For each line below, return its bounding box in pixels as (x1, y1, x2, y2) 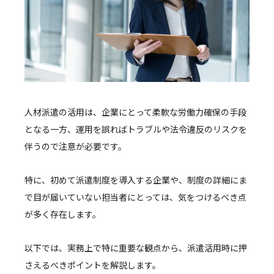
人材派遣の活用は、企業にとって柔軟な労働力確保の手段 (24, 106, 246, 119)
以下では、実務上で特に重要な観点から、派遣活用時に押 (24, 242, 247, 254)
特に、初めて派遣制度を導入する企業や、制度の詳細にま (24, 174, 247, 187)
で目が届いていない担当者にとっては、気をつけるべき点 (24, 191, 246, 204)
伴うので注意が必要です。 (24, 140, 127, 153)
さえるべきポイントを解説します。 (24, 259, 161, 272)
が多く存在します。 (24, 208, 101, 221)
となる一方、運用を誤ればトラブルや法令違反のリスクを (24, 123, 247, 136)
